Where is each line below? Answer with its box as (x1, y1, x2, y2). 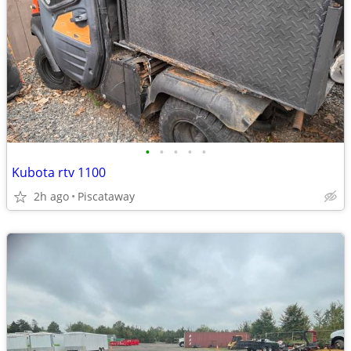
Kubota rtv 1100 (12, 164, 106, 181)
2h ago (34, 189, 69, 204)
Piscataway (78, 189, 135, 204)
